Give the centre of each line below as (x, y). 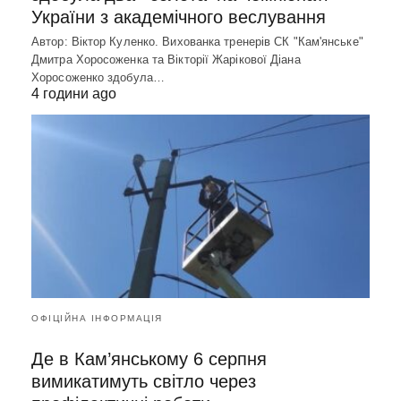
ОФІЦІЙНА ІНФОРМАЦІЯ (97, 319)
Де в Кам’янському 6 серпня (149, 359)
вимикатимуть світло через (144, 382)
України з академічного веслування (179, 17)
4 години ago (74, 93)
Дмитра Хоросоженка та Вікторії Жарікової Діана (166, 59)
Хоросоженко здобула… (98, 77)
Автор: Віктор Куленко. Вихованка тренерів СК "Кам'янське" (197, 41)
